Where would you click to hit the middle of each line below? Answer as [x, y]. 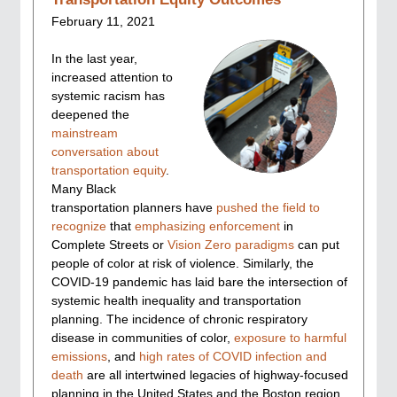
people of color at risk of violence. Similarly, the [183, 263]
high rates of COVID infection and [233, 356]
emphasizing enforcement [207, 226]
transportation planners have [134, 207]
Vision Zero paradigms [231, 244]
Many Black [84, 188]
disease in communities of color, [143, 337]
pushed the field [261, 207]
